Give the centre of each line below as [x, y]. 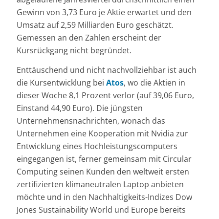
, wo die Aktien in [154, 82]
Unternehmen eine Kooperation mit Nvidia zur [102, 133]
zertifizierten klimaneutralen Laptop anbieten [100, 184]
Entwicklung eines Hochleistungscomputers [97, 146]
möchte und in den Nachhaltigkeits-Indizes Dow [104, 197]
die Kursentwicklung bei [61, 82]
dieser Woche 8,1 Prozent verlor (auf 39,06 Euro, [105, 95]
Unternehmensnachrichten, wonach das [91, 120]
